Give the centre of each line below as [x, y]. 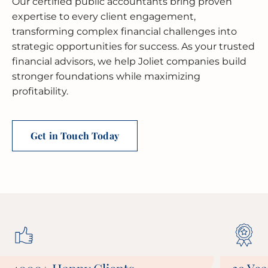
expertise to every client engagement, [104, 16]
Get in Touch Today [75, 135]
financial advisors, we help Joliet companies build [129, 61]
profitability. [40, 91]
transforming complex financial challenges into [124, 31]
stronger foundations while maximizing [106, 76]
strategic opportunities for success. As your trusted [133, 46]
